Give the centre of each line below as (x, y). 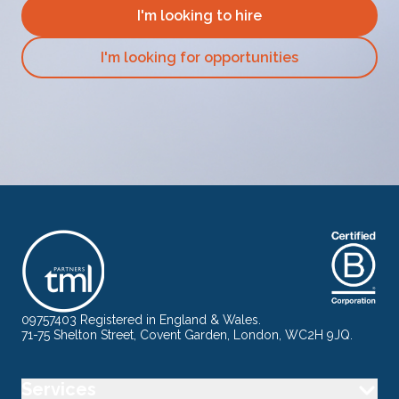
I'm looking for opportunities (199, 57)
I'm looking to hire (199, 15)
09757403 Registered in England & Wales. (141, 320)
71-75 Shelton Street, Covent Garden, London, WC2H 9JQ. (187, 335)
